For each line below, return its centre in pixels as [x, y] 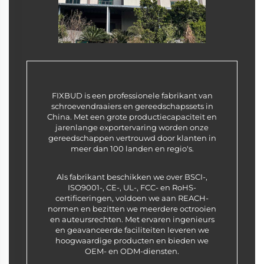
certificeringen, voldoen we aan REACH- [132, 198]
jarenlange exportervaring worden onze [132, 127]
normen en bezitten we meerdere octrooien [132, 208]
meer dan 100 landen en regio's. [132, 148]
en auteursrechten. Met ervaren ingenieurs [132, 219]
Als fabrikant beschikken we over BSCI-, [132, 176]
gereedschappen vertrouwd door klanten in [132, 138]
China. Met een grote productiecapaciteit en [132, 116]
